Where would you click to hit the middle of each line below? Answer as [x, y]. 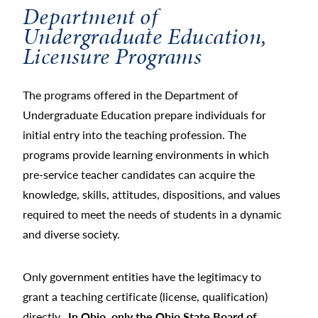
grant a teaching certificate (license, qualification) [145, 297]
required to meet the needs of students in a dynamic [152, 214]
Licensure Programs [113, 57]
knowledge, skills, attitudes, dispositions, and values [152, 194]
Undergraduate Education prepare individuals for [144, 115]
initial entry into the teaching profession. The [135, 135]
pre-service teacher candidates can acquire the [139, 175]
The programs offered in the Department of [131, 95]
